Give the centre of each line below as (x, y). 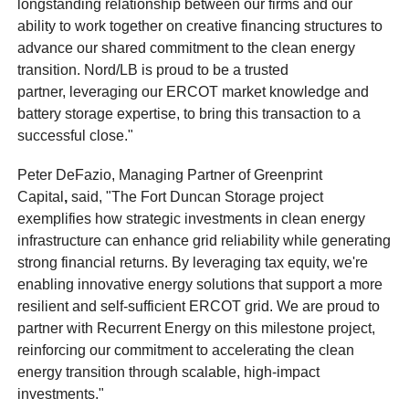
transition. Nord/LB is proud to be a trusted (153, 70)
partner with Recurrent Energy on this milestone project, (197, 329)
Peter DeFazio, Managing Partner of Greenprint (170, 175)
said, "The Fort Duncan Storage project (196, 197)
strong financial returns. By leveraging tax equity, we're (193, 263)
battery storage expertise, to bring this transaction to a (189, 114)
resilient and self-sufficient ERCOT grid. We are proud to (199, 307)
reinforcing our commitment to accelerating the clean (186, 351)
